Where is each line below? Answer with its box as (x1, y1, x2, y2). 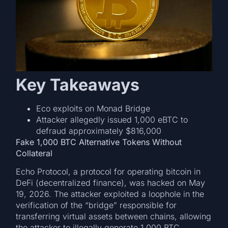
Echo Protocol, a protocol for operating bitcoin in (16, 166, 201, 177)
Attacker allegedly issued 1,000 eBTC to (36, 114, 188, 125)
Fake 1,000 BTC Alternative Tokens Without (16, 136, 182, 147)
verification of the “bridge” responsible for (16, 200, 177, 211)
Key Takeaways (16, 74, 140, 95)
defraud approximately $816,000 (36, 125, 164, 136)
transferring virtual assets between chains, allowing (16, 211, 212, 222)
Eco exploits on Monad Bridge (36, 103, 153, 113)
